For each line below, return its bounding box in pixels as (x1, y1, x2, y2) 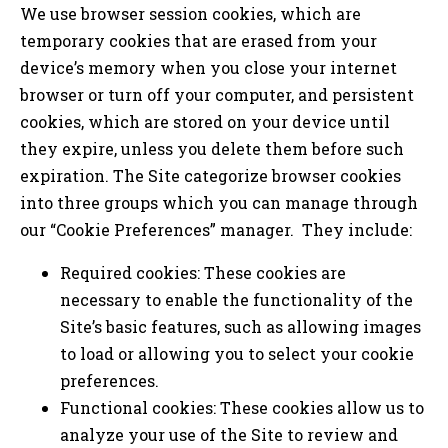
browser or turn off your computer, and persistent (20, 83, 414, 105)
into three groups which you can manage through (20, 191, 418, 213)
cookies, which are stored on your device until (20, 110, 390, 132)
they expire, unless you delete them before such (20, 137, 404, 159)
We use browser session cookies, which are (20, 2, 361, 24)
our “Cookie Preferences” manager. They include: (20, 218, 412, 240)
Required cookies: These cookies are (60, 261, 346, 283)
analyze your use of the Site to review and (60, 423, 398, 445)
